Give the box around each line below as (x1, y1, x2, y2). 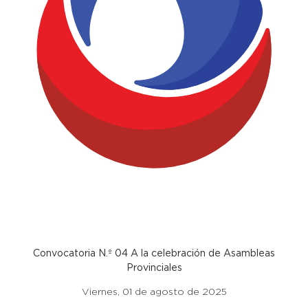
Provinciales (126, 264, 182, 272)
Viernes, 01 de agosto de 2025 (81, 288, 227, 296)
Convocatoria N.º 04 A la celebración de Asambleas (33, 250, 275, 258)
